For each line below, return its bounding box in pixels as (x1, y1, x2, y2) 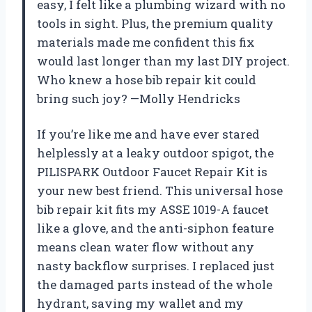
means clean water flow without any (37, 239, 254, 256)
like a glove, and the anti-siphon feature (37, 220, 274, 237)
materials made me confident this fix (37, 34, 255, 51)
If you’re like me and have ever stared (37, 126, 260, 143)
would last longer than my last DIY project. (37, 53, 290, 70)
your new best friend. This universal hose (37, 182, 283, 199)
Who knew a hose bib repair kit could (37, 72, 256, 88)
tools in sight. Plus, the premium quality (37, 15, 274, 32)
